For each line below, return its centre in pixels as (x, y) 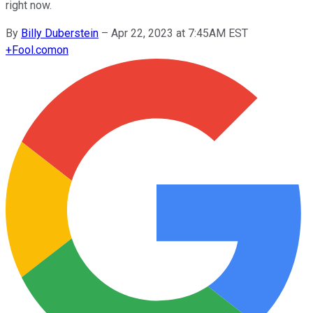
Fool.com (34, 50)
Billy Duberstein (60, 33)
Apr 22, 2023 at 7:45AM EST (180, 33)
